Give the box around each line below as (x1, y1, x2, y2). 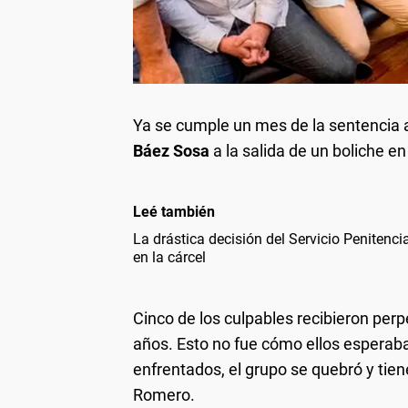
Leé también (133, 203, 215, 221)
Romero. (133, 385, 195, 405)
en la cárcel (133, 249, 206, 267)
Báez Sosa (133, 141, 209, 161)
